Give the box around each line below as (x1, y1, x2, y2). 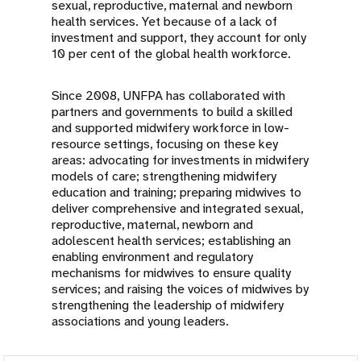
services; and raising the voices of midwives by (52, 280, 309, 297)
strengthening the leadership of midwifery (52, 297, 284, 313)
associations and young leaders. (52, 313, 229, 330)
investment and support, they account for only (52, 29, 306, 46)
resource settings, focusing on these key (52, 135, 278, 152)
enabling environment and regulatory (52, 248, 253, 265)
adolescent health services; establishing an (52, 232, 291, 249)
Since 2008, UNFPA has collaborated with (52, 87, 285, 104)
